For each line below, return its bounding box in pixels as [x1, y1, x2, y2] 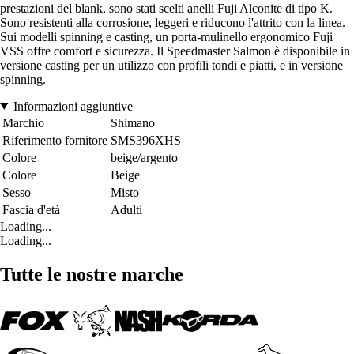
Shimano [111, 115, 155, 130]
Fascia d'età [2, 202, 60, 217]
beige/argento [111, 150, 178, 164]
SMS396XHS [111, 133, 181, 147]
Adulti [111, 202, 142, 217]
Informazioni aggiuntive [13, 99, 133, 113]
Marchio [2, 115, 44, 130]
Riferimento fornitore [2, 133, 107, 147]
